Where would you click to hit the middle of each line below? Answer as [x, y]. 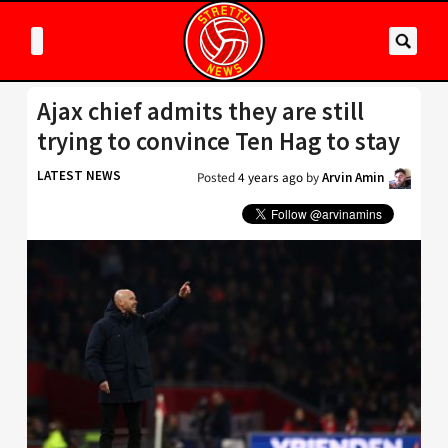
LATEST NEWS [79, 175]
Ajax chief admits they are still [200, 111]
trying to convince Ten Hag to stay [218, 141]
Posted [217, 177]
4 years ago [270, 177]
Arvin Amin [353, 177]
